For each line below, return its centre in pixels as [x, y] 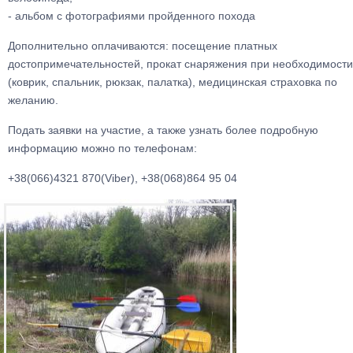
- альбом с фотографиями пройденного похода [132, 16]
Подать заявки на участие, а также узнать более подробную [163, 130]
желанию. [33, 100]
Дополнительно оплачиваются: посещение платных [143, 46]
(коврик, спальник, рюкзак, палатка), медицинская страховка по [173, 82]
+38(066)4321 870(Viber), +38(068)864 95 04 [123, 178]
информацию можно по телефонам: [102, 148]
